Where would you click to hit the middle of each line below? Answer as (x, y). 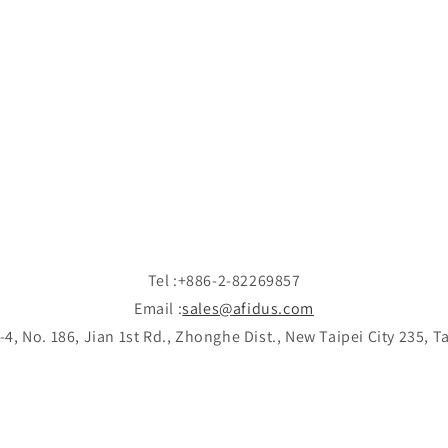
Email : (158, 308)
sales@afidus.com (248, 308)
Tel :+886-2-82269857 (224, 280)
